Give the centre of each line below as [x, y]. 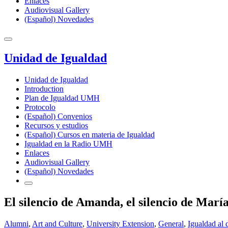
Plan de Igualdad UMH [62, 98]
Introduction [44, 89]
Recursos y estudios [56, 125]
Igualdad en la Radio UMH [68, 144]
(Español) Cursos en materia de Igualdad [90, 134]
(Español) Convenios [58, 116]
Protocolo [40, 107]
